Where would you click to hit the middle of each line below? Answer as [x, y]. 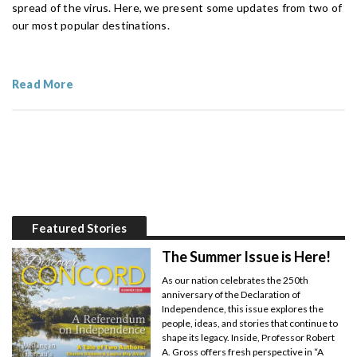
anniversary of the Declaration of [231, 294]
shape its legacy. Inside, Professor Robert [249, 337]
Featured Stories [79, 228]
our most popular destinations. [92, 25]
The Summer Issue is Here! [247, 256]
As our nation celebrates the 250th [235, 280]
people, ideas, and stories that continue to [250, 323]
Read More [43, 84]
